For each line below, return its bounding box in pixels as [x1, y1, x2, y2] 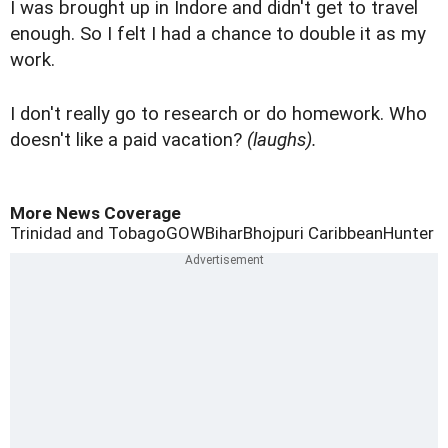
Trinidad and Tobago [10, 223, 166, 244]
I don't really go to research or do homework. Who [10, 103, 427, 126]
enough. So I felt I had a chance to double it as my [10, 23, 426, 46]
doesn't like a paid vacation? [10, 129, 247, 152]
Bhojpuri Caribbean [243, 223, 383, 244]
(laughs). [247, 129, 317, 152]
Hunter [383, 223, 434, 244]
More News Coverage [10, 203, 181, 224]
